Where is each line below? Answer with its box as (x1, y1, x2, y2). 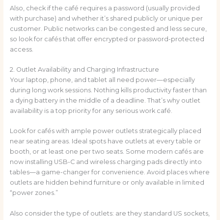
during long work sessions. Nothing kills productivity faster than (9, 86, 207, 94)
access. (9, 45, 33, 53)
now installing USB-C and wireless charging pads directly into (9, 158, 202, 166)
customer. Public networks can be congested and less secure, (9, 25, 207, 32)
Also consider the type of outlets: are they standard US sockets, (9, 209, 210, 217)
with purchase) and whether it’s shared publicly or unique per (9, 14, 203, 22)
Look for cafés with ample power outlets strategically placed (9, 127, 201, 135)
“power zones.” (9, 189, 58, 197)
